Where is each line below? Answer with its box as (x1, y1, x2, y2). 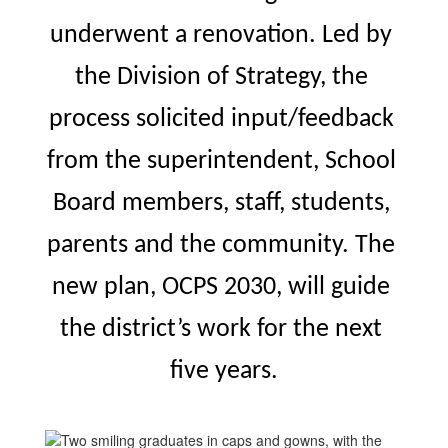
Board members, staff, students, (52, 190, 390, 217)
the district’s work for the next (60, 316, 382, 343)
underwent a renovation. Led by (50, 22, 392, 49)
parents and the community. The (47, 232, 395, 259)
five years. (170, 358, 278, 385)
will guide (288, 274, 390, 301)
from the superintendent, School (46, 148, 396, 175)
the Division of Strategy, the (74, 64, 368, 91)
